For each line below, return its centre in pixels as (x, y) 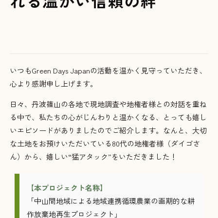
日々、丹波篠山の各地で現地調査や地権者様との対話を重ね (108, 104)
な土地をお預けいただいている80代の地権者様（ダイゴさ (105, 143)
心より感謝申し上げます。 (54, 83)
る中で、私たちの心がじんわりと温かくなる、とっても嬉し (108, 117)
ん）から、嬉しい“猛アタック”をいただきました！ (93, 156)
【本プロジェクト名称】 (67, 188)
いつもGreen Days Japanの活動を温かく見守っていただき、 (108, 70)
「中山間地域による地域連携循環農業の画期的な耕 (111, 201)
